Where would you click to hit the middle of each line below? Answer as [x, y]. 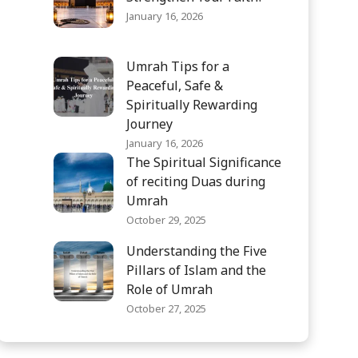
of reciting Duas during [196, 181]
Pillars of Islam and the [197, 270]
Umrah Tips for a [178, 66]
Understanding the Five [197, 251]
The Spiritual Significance [204, 162]
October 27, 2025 [167, 308]
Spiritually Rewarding [192, 104]
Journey [150, 123]
